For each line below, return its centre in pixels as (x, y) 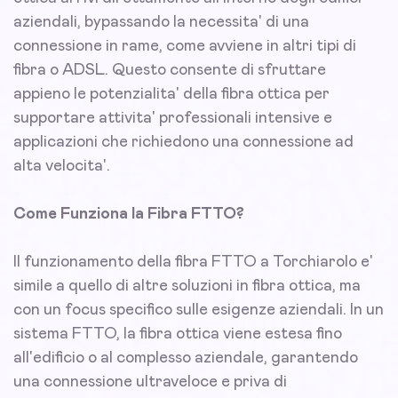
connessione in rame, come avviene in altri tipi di (185, 47)
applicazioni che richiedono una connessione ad (183, 143)
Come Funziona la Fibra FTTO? (129, 215)
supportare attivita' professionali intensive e (173, 119)
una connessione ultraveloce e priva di (150, 382)
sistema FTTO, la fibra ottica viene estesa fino (178, 334)
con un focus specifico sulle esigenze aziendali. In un (199, 310)
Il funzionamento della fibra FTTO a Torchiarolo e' (193, 263)
